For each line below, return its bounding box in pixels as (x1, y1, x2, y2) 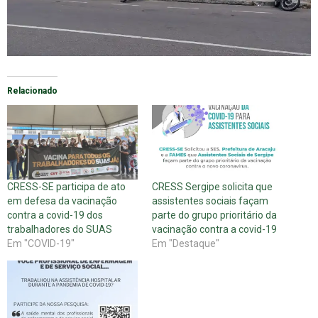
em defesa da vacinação (7, 195, 117, 207)
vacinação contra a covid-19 (152, 224, 277, 236)
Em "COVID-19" (7, 238, 75, 250)
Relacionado (7, 86, 57, 97)
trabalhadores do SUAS (7, 224, 112, 236)
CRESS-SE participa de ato (7, 181, 126, 193)
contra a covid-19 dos (7, 209, 103, 221)
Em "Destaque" (152, 238, 219, 250)
